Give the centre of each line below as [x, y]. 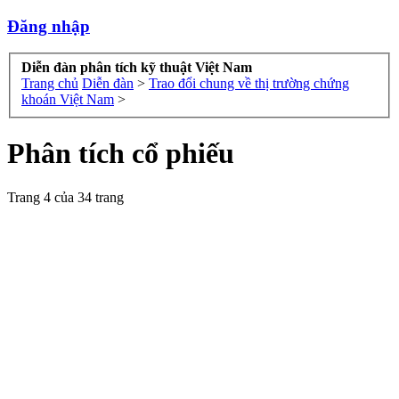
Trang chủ [50, 84]
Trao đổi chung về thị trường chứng [249, 84]
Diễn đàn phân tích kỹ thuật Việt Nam [137, 68]
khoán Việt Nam [68, 100]
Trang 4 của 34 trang [65, 197]
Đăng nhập [49, 26]
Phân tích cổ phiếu [121, 154]
